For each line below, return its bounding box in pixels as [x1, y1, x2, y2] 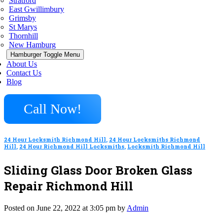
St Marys [9, 23, 37, 31]
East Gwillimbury [9, 5, 64, 13]
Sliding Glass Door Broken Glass [4, 162, 192, 178]
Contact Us [6, 69, 41, 77]
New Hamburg [9, 40, 56, 49]
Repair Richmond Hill [4, 178, 133, 194]
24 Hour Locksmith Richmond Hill [4, 136, 106, 143]
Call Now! [24, 101, 81, 116]
